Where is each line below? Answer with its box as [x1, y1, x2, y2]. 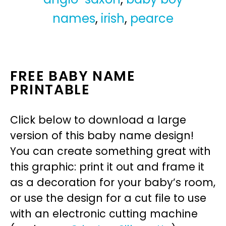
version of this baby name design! [10, 128, 194, 143]
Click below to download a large [10, 112, 186, 128]
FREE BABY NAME [10, 66, 136, 86]
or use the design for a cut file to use [10, 191, 206, 206]
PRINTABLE [10, 80, 90, 100]
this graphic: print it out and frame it [10, 159, 204, 175]
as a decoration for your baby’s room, [10, 175, 215, 190]
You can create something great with [10, 144, 211, 159]
